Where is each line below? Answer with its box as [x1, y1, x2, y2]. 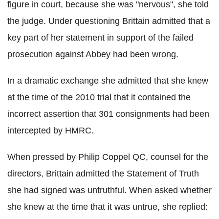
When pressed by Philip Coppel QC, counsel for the [7, 152, 208, 162]
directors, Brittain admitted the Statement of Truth [7, 168, 199, 178]
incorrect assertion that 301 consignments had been [7, 109, 209, 119]
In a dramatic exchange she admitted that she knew [7, 75, 208, 86]
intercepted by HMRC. [7, 125, 94, 135]
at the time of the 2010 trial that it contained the [7, 92, 191, 102]
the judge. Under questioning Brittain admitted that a [7, 16, 210, 26]
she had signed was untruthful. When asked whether [7, 185, 212, 195]
